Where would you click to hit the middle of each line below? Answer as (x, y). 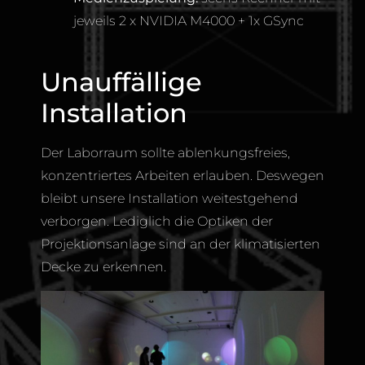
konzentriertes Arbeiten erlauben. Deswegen (182, 176)
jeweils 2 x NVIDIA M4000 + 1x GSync (189, 21)
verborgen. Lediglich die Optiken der (157, 222)
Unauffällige (121, 82)
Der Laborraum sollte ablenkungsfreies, (165, 153)
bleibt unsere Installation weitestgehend (169, 199)
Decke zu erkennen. (103, 267)
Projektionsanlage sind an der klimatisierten (180, 244)
